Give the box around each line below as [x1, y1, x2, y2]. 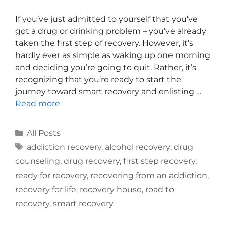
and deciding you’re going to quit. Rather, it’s [15, 63, 196, 72]
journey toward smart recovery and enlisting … [15, 87, 201, 96]
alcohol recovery [104, 142, 170, 152]
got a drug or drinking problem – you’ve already [15, 26, 206, 36]
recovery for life [15, 185, 76, 194]
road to [145, 185, 174, 194]
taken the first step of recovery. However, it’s [15, 38, 193, 48]
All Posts [26, 128, 61, 138]
